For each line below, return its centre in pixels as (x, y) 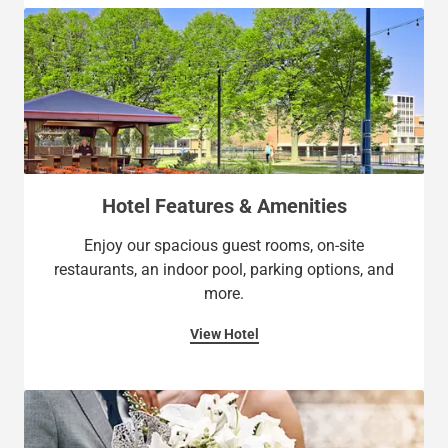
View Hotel (224, 334)
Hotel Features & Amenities (224, 206)
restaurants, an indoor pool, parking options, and (224, 270)
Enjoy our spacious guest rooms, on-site (224, 246)
